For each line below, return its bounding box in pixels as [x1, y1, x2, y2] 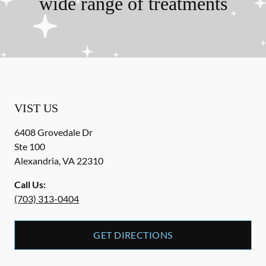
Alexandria [14, 155, 59, 166]
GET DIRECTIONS [93, 229, 173, 240]
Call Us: [14, 179, 46, 190]
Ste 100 [14, 141, 45, 152]
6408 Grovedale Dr [14, 126, 93, 138]
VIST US [14, 102, 58, 115]
